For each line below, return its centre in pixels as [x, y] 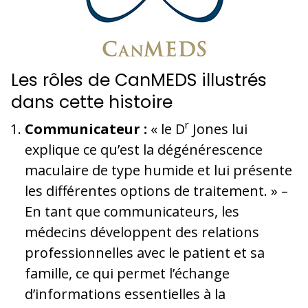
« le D [166, 129]
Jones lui [218, 129]
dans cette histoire [92, 102]
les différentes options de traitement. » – [156, 190]
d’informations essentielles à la [125, 294]
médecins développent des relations [142, 232]
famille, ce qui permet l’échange [127, 273]
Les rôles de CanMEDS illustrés [139, 80]
